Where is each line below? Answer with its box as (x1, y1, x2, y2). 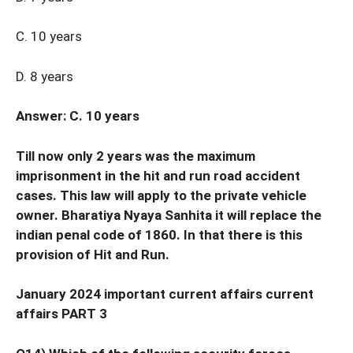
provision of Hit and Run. (16, 246, 169, 262)
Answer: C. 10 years (16, 108, 139, 124)
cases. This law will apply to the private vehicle (16, 187, 307, 203)
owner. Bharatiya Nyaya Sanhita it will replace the (16, 206, 321, 223)
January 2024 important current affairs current (16, 286, 314, 303)
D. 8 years (16, 68, 73, 84)
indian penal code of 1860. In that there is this (16, 226, 303, 243)
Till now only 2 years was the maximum (16, 147, 255, 164)
